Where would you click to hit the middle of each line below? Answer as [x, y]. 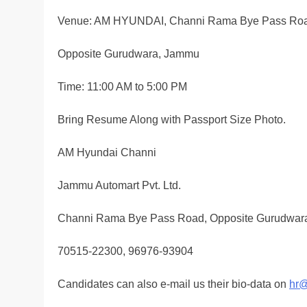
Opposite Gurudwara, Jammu [128, 54]
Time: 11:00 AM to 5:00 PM [122, 87]
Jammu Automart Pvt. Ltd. [119, 186]
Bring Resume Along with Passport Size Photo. [172, 120]
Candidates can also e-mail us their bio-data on [173, 284]
